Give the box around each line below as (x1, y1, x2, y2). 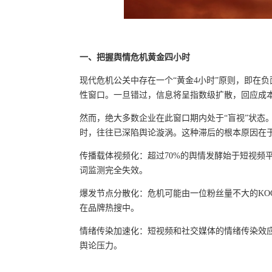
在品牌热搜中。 (80, 203, 139, 213)
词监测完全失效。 (80, 166, 148, 175)
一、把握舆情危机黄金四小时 (80, 53, 190, 63)
